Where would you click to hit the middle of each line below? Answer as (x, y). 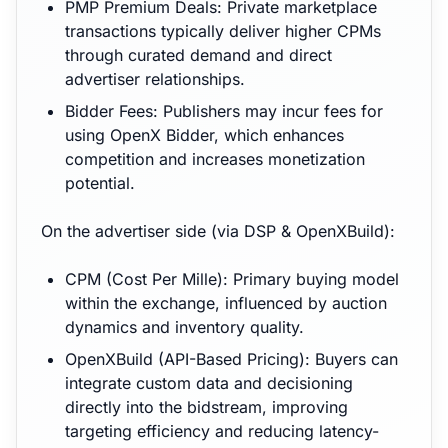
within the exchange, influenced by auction (226, 303)
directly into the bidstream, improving (206, 407)
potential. (100, 183)
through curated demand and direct (198, 55)
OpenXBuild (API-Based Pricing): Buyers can (231, 359)
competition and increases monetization (215, 159)
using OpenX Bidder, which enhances (204, 135)
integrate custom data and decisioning (209, 383)
